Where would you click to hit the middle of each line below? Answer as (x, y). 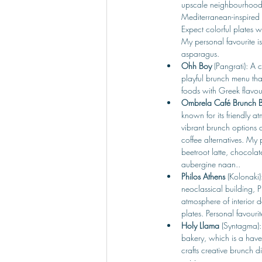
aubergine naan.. (211, 164)
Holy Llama (201, 225)
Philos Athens (204, 176)
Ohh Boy (198, 66)
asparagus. (200, 54)
